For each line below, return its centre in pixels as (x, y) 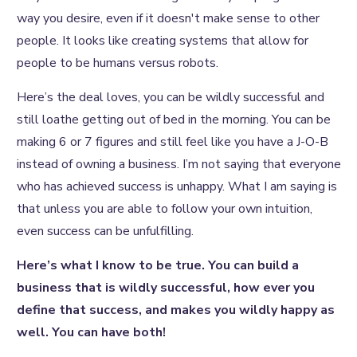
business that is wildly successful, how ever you (166, 288)
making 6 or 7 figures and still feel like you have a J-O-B (173, 142)
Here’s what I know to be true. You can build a (158, 265)
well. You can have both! (91, 332)
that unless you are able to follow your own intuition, (165, 209)
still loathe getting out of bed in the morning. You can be (174, 120)
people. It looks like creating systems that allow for (163, 41)
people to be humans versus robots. (118, 63)
